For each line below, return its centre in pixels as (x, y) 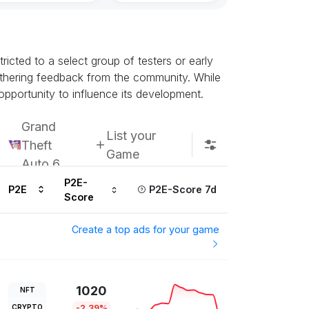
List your (131, 136)
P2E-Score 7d (181, 190)
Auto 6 (41, 163)
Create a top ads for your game (146, 230)
